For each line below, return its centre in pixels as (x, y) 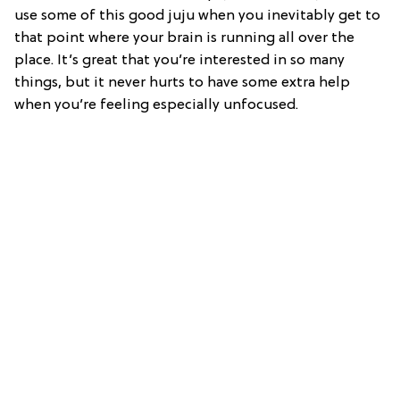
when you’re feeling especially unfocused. (156, 105)
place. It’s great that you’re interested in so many (179, 60)
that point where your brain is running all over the (184, 38)
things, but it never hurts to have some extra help (182, 83)
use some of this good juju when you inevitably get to (197, 16)
